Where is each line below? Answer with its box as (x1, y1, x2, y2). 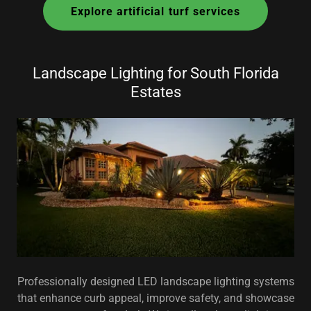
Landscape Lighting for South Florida (32, 65, 279, 82)
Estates (130, 83, 181, 101)
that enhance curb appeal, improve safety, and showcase (17, 292, 294, 305)
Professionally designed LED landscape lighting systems (17, 275, 294, 288)
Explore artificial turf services (71, 4, 240, 18)
